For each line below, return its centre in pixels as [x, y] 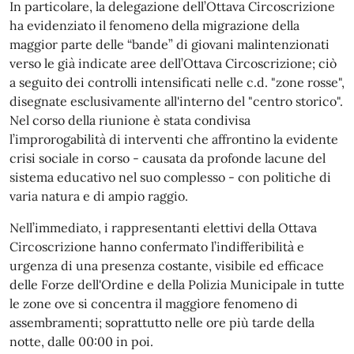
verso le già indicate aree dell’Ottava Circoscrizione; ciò [173, 63]
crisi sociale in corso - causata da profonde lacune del [168, 158]
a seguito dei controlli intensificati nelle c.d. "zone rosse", [177, 82]
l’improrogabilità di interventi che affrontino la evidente [174, 139]
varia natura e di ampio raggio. [99, 196]
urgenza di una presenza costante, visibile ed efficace [167, 265]
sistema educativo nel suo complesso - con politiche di [170, 177]
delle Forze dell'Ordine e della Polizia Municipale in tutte [177, 284]
